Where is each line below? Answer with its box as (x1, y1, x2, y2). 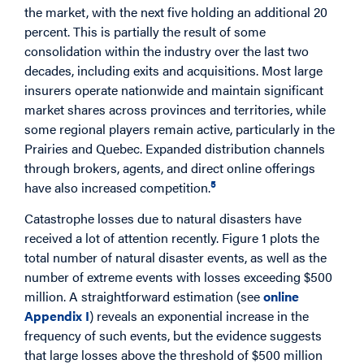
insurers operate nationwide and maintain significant (24, 80, 323, 99)
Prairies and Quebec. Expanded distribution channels (24, 138, 325, 158)
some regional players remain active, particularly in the (24, 119, 335, 138)
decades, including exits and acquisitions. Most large (24, 60, 323, 80)
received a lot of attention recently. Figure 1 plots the (24, 228, 319, 248)
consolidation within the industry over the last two (24, 41, 309, 60)
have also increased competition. (24, 177, 210, 197)
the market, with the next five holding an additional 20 (24, 2, 327, 21)
